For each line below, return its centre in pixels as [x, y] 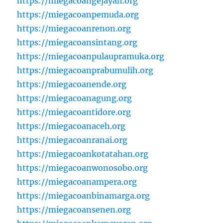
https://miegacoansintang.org [77, 43]
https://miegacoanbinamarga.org [84, 196]
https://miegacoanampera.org [77, 182]
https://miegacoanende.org [72, 84]
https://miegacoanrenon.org [74, 29]
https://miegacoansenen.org [74, 210]
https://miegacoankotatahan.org [83, 154]
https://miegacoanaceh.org [71, 126]
